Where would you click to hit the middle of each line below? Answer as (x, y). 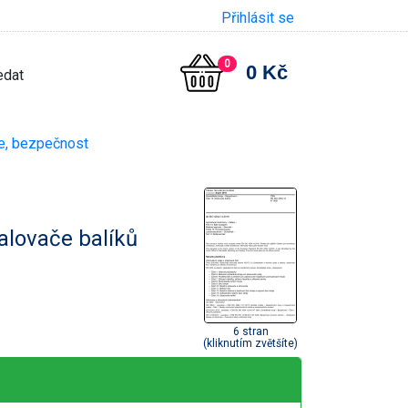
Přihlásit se (258, 18)
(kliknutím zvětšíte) (250, 343)
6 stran (250, 331)
